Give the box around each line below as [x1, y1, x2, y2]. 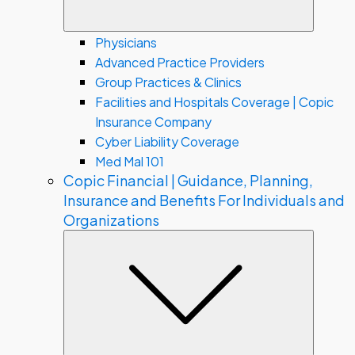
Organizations [63, 211, 159, 229]
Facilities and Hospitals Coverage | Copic [95, 94, 334, 110]
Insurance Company [95, 113, 212, 130]
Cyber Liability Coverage [95, 133, 239, 150]
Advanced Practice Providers [95, 54, 265, 71]
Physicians [95, 34, 157, 51]
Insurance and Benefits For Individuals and [63, 191, 345, 209]
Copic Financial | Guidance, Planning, [63, 171, 313, 189]
